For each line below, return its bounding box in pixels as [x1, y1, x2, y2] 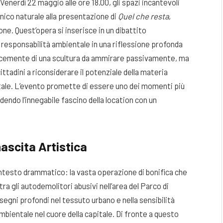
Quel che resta [118, 11, 169, 21]
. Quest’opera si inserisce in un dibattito [11, 25, 146, 35]
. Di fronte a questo [112, 209, 179, 219]
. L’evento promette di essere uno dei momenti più [11, 81, 185, 91]
